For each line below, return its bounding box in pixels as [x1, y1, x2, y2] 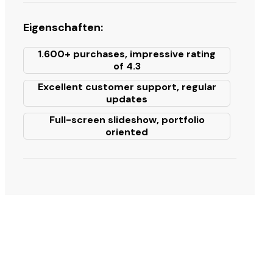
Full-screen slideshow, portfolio [49, 113, 205, 126]
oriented [105, 126, 148, 138]
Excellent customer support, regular [37, 80, 216, 93]
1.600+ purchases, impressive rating [38, 48, 216, 60]
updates [106, 93, 147, 105]
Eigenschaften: [23, 20, 103, 35]
